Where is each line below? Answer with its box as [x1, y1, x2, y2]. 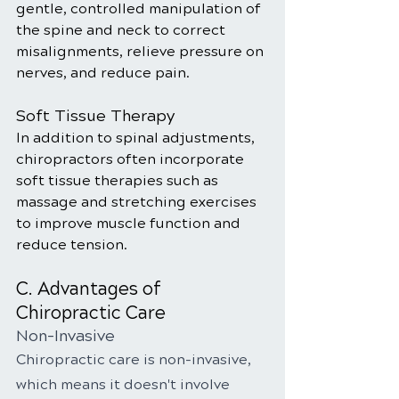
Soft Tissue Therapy [16, 106, 175, 126]
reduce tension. [16, 236, 127, 253]
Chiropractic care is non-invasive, [16, 351, 255, 368]
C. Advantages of [16, 278, 166, 300]
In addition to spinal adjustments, [16, 129, 258, 146]
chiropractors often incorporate [16, 151, 248, 167]
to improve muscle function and [16, 215, 244, 232]
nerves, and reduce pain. [16, 64, 190, 81]
